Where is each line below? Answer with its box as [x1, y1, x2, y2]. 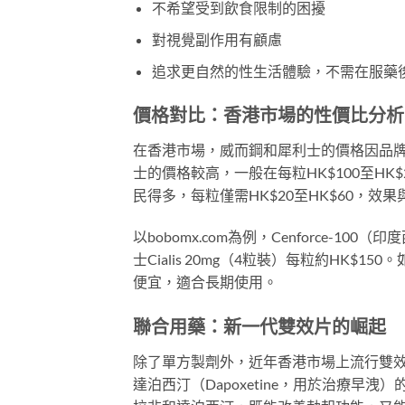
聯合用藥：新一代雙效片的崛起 [133, 316, 386, 338]
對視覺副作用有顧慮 [151, 31, 282, 49]
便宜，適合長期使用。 [133, 273, 278, 291]
